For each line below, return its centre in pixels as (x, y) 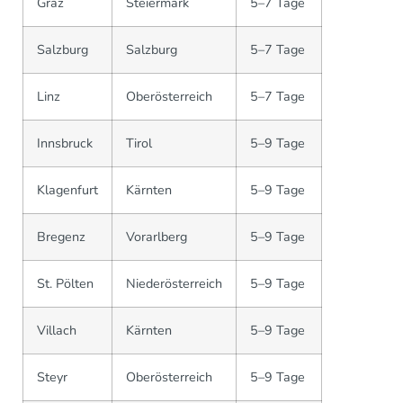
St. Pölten (65, 283)
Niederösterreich (174, 283)
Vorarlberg (157, 236)
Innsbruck (65, 143)
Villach (57, 330)
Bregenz (61, 236)
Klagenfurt (67, 189)
